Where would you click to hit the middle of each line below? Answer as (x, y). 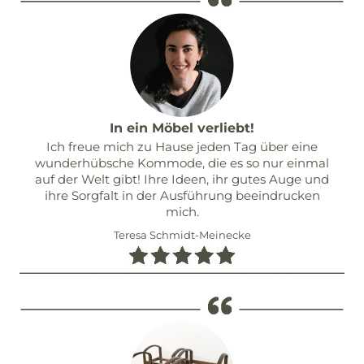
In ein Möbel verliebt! (182, 128)
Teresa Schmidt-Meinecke (182, 234)
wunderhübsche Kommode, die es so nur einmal (182, 162)
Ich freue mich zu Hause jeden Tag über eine (182, 146)
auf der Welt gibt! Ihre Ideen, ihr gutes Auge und (182, 179)
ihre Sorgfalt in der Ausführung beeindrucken (182, 195)
